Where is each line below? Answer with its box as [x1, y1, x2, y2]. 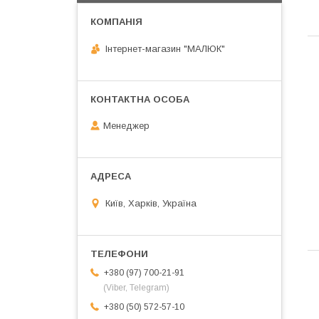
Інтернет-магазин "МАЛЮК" [105, 43, 225, 54]
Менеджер [103, 120, 150, 132]
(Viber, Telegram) [103, 282, 169, 293]
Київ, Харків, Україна [105, 197, 197, 209]
